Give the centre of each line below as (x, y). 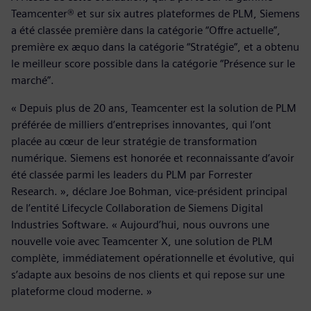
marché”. (33, 80)
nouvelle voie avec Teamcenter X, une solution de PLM (142, 241)
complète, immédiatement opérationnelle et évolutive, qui (153, 258)
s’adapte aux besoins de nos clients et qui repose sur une (148, 274)
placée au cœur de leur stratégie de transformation (134, 141)
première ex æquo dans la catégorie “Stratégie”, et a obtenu (155, 47)
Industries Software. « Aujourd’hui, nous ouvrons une (140, 224)
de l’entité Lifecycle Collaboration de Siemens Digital (137, 208)
